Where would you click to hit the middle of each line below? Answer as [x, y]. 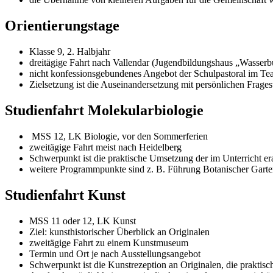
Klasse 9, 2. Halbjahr [70, 51]
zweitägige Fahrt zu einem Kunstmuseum [109, 243]
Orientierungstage [62, 26]
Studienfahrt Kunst [65, 195]
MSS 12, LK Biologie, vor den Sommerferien [119, 136]
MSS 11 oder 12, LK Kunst [83, 221]
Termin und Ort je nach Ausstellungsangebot [115, 253]
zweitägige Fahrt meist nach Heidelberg [105, 147]
